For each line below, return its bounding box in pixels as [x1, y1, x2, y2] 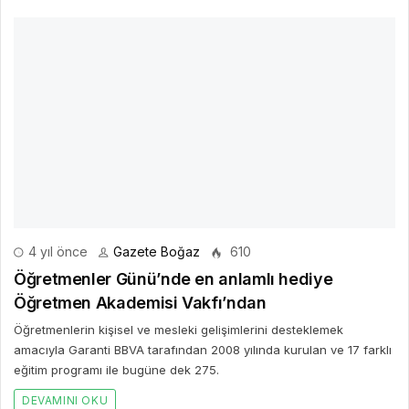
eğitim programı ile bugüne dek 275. [14, 362, 219, 378]
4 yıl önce [25, 244, 88, 260]
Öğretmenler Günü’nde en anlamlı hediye [14, 269, 333, 289]
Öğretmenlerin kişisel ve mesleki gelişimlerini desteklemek [14, 322, 343, 338]
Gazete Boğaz [113, 244, 200, 260]
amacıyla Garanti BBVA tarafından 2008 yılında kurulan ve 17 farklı [14, 342, 392, 358]
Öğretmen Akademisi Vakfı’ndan [14, 293, 267, 313]
